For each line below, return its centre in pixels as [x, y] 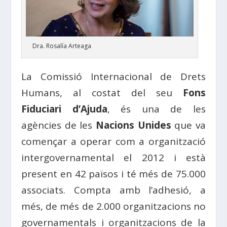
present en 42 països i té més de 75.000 [113, 174]
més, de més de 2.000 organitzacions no [113, 206]
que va [188, 125]
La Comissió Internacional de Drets [113, 77]
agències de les [59, 125]
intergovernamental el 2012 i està [113, 158]
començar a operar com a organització [113, 142]
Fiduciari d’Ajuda [64, 109]
